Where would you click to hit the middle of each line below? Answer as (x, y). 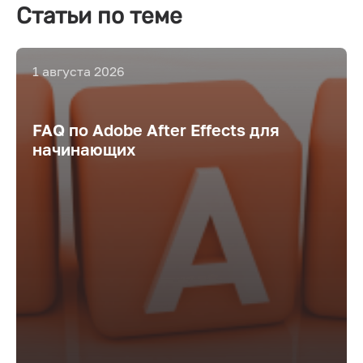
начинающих (84, 149)
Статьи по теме (99, 16)
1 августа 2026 (79, 71)
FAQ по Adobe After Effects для (156, 130)
